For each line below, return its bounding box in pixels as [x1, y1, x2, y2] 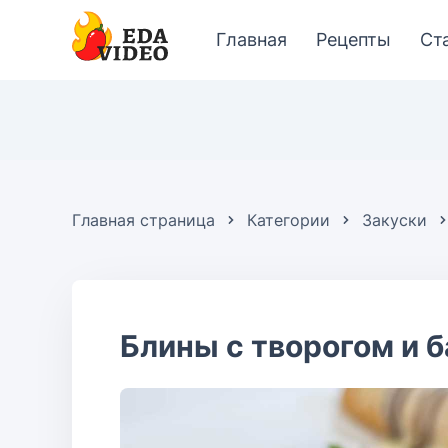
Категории [247, 210, 330, 230]
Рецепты [316, 29, 391, 50]
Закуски [362, 210, 427, 230]
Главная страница [72, 210, 215, 230]
